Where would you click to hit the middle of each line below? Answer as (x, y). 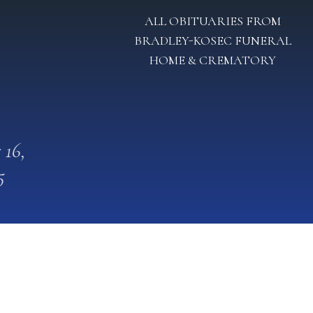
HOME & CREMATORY (212, 60)
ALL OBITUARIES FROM (212, 21)
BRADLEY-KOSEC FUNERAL (212, 41)
